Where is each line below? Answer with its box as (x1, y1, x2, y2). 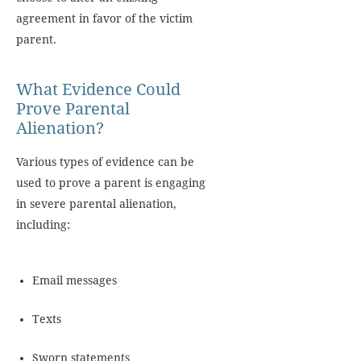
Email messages (32, 274, 117, 287)
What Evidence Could (16, 80, 180, 99)
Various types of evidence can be (16, 156, 194, 168)
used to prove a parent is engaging (16, 176, 205, 189)
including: (16, 218, 70, 231)
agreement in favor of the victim (16, 12, 193, 25)
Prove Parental (16, 99, 130, 118)
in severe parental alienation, (16, 197, 176, 210)
